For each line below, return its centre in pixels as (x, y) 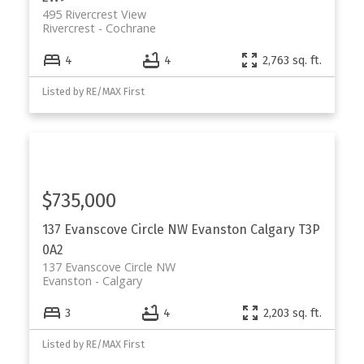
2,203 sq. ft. (293, 313)
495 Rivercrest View (94, 14)
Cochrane (130, 28)
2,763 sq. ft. (292, 60)
